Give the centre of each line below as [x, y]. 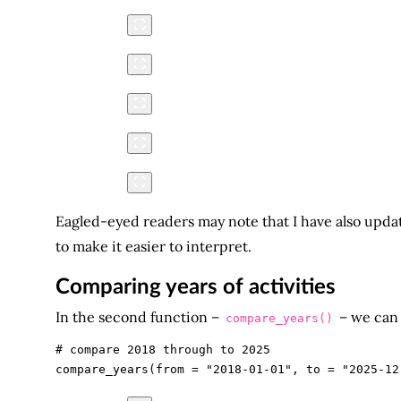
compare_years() [279, 318]
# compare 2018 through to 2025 [162, 350]
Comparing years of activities [195, 288]
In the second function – [139, 316]
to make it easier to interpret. [153, 246]
